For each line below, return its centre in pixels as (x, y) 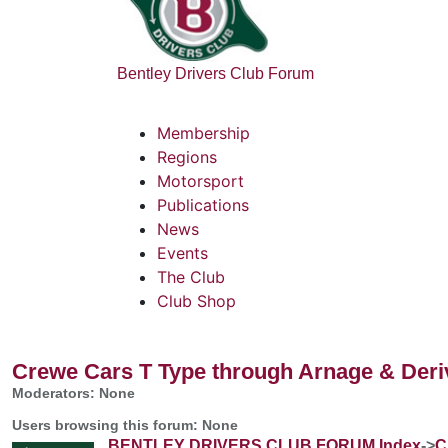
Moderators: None (73, 392)
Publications (203, 204)
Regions (187, 156)
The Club (191, 276)
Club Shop (196, 300)
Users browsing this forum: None (125, 424)
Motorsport (200, 180)
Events (182, 252)
